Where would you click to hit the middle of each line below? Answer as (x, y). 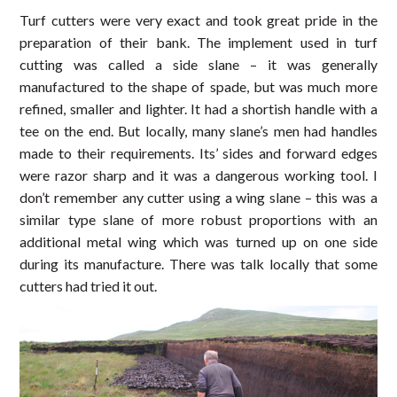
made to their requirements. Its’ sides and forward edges (198, 152)
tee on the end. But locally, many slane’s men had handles (198, 130)
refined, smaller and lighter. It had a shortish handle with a (198, 108)
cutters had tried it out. (89, 285)
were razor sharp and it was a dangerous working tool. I (198, 175)
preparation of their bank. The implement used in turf (198, 42)
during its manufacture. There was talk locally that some (198, 263)
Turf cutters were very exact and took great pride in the (198, 19)
